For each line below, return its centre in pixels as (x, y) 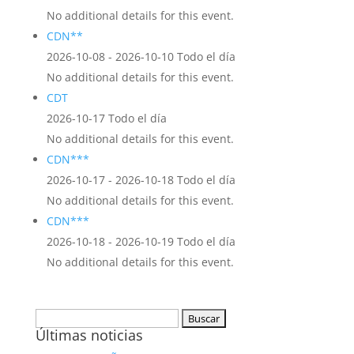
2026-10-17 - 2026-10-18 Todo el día (141, 180)
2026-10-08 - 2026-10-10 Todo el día (141, 56)
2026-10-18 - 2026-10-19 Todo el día (141, 241)
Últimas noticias (89, 335)
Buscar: (54, 317)
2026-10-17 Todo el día (106, 118)
